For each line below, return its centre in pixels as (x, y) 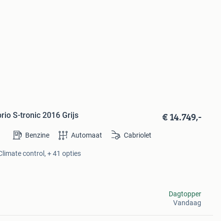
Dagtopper (185, 194)
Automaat (86, 135)
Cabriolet (137, 135)
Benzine (37, 135)
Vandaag (187, 203)
